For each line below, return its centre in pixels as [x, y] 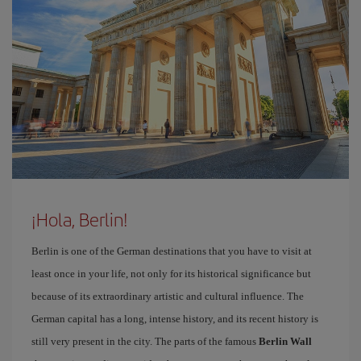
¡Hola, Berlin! [80, 219]
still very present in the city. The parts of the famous [145, 341]
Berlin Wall [285, 341]
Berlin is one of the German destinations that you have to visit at [172, 251]
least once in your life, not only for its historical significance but [171, 274]
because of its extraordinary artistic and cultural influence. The [168, 296]
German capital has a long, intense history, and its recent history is [175, 319]
